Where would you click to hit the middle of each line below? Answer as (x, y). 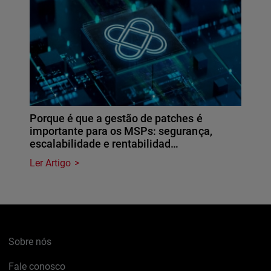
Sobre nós (30, 241)
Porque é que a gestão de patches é (116, 118)
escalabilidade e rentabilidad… (104, 143)
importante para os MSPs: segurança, (121, 131)
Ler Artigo (51, 163)
